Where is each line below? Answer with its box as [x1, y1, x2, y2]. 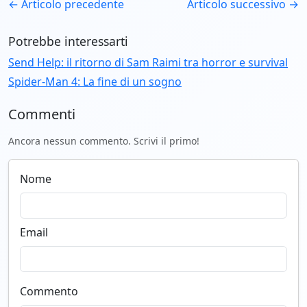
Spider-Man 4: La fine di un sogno [8, 73, 182, 89]
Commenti [8, 104, 75, 123]
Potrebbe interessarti [8, 32, 128, 49]
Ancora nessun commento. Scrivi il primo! [8, 134, 199, 147]
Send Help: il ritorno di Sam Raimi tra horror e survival [8, 54, 288, 70]
